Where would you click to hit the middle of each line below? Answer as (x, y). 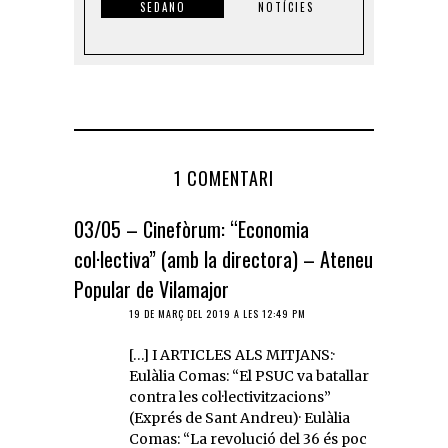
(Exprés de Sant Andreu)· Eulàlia (239, 417)
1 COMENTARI (224, 177)
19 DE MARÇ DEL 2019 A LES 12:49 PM (217, 313)
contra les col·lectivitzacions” (230, 396)
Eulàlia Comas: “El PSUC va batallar (249, 375)
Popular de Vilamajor (151, 288)
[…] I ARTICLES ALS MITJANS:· (232, 354)
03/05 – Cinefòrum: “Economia (191, 228)
